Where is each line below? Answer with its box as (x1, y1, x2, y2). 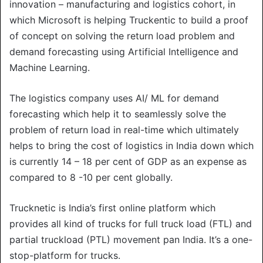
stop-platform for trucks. (9, 249, 120, 261)
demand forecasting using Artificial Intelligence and (9, 45, 238, 58)
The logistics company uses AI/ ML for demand (9, 92, 219, 104)
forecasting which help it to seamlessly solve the (9, 107, 226, 120)
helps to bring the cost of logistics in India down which (9, 139, 254, 151)
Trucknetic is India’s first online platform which (9, 201, 215, 214)
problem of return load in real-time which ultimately (9, 123, 239, 136)
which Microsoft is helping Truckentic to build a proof (9, 14, 248, 26)
